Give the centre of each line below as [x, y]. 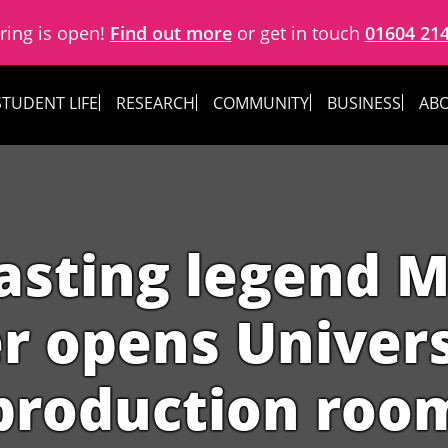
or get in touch [298, 32]
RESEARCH [155, 102]
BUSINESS [363, 102]
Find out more [170, 32]
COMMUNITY [260, 102]
